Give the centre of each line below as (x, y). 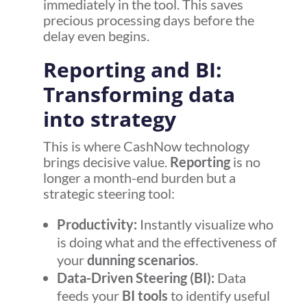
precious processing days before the (148, 20)
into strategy (109, 119)
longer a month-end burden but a (139, 178)
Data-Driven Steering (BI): (135, 278)
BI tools (145, 296)
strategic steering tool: (109, 194)
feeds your (89, 296)
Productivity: (97, 224)
